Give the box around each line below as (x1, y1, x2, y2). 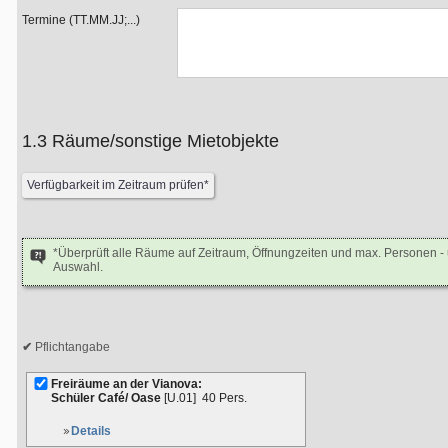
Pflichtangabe (32, 340, 110, 354)
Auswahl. (53, 260, 103, 274)
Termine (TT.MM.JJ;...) (22, 13, 140, 27)
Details (71, 424, 111, 438)
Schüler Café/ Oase (51, 391, 164, 405)
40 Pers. (202, 391, 247, 405)
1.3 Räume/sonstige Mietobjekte (52, 131, 279, 151)
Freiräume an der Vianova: (51, 377, 202, 391)
